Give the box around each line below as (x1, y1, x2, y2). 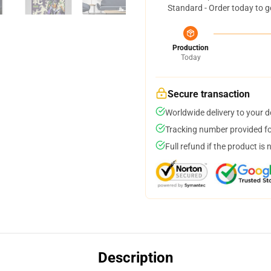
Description (98, 249, 173, 266)
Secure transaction (168, 88, 250, 100)
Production (172, 44, 209, 52)
